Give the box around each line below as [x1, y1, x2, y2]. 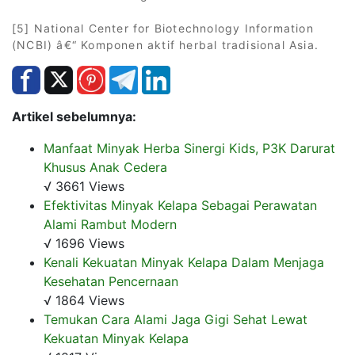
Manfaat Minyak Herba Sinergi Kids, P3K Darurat [44, 139, 335, 156]
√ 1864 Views [44, 292, 124, 308]
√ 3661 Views [44, 177, 124, 194]
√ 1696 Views [44, 235, 124, 251]
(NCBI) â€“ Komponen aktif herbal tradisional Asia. [12, 37, 319, 52]
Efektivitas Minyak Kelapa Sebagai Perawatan [44, 197, 317, 213]
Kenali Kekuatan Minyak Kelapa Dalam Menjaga [44, 254, 324, 270]
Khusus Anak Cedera [44, 158, 167, 175]
